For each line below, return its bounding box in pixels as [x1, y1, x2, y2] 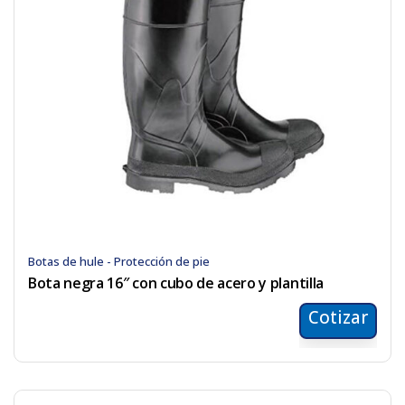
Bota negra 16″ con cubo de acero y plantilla [28, 273, 324, 294]
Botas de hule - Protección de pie [28, 253, 210, 270]
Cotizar [308, 306, 368, 330]
